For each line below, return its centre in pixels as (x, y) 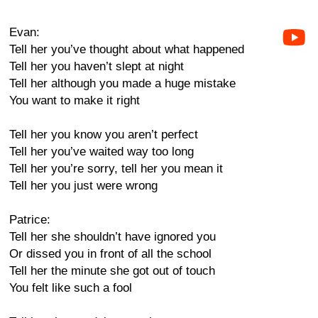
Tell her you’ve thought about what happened (127, 49)
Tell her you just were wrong (83, 186)
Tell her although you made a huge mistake (122, 83)
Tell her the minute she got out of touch (112, 271)
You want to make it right (75, 100)
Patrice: (30, 220)
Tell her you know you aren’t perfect (104, 135)
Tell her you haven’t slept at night (97, 66)
